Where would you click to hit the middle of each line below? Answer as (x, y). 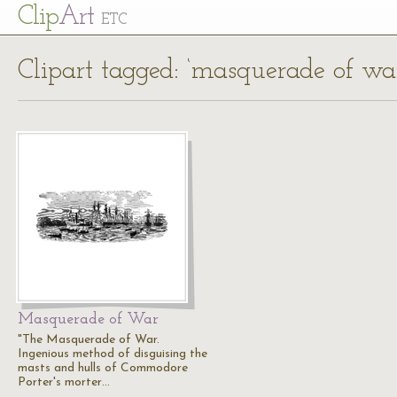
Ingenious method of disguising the (113, 354)
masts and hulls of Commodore (103, 368)
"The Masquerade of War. (89, 340)
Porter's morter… (64, 382)
